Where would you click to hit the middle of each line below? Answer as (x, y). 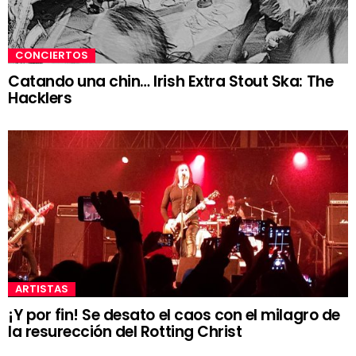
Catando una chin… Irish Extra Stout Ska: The (171, 81)
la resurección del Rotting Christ (125, 331)
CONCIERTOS (52, 55)
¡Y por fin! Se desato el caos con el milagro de (174, 315)
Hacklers (40, 98)
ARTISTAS (42, 288)
